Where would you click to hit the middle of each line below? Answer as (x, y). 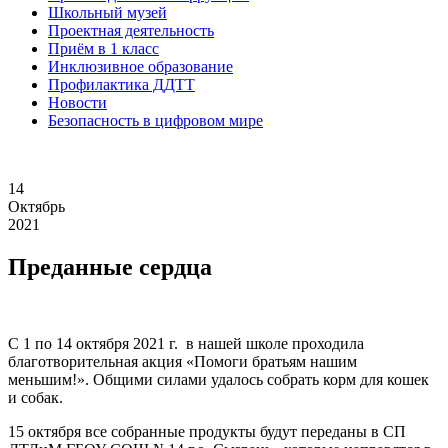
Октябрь (36, 207)
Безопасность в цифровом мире (155, 121)
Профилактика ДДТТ (121, 85)
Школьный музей (107, 13)
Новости (77, 103)
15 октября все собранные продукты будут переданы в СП (207, 431)
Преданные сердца (110, 267)
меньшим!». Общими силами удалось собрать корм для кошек (218, 379)
